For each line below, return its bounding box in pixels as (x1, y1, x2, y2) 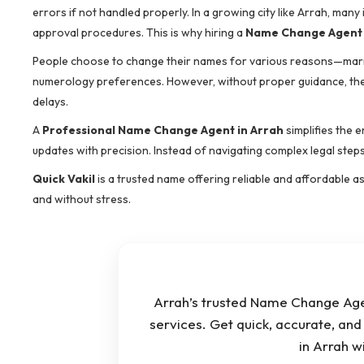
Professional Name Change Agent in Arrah (42, 122, 284, 137)
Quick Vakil (32, 171, 95, 186)
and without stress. (32, 191, 131, 206)
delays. (32, 93, 68, 109)
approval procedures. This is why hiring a (32, 24, 245, 40)
